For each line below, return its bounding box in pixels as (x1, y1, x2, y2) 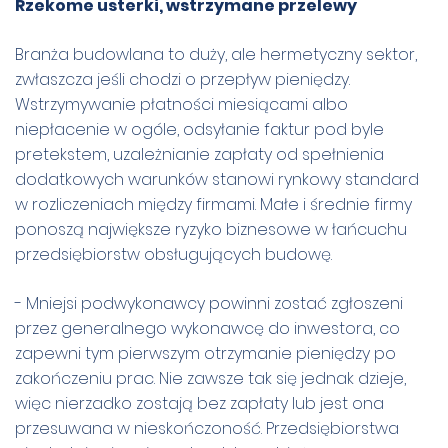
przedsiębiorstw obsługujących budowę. (15, 242, 332, 266)
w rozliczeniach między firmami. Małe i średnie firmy (15, 192, 412, 216)
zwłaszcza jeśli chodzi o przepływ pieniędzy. (15, 67, 350, 91)
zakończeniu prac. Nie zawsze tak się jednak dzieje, (15, 366, 406, 390)
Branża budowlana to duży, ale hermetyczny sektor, (15, 42, 417, 66)
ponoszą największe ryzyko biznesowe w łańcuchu (15, 217, 407, 241)
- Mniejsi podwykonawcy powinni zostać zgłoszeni (15, 291, 403, 315)
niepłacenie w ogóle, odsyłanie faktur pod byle (15, 117, 384, 141)
